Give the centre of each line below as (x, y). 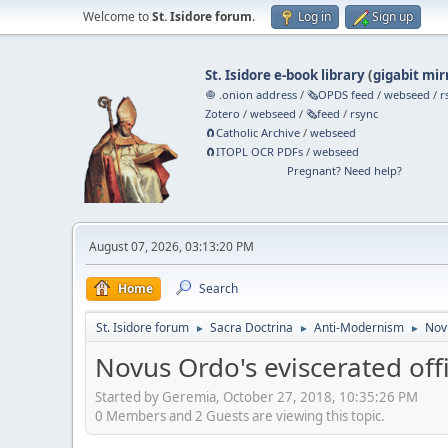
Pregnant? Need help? (344, 170)
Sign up (392, 16)
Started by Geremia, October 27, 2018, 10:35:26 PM (256, 396)
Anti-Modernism (359, 327)
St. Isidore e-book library (285, 75)
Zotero (223, 113)
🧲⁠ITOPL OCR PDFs (254, 151)
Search (218, 288)
